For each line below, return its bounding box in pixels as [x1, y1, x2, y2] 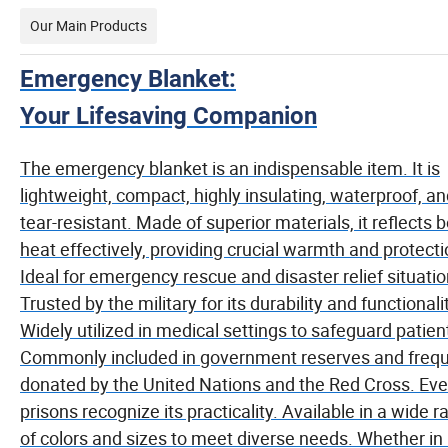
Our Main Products [30, 16, 147, 36]
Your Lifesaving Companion [20, 102, 317, 131]
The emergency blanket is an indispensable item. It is [20, 156, 440, 181]
